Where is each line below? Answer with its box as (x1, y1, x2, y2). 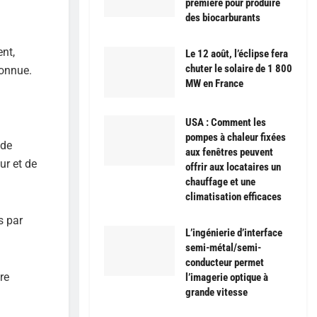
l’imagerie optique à (185, 270, 268, 284)
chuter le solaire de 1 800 (185, 62, 292, 76)
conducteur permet (185, 255, 264, 269)
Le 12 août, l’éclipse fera (185, 47, 288, 61)
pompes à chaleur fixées (185, 130, 286, 144)
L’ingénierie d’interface (185, 226, 282, 239)
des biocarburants (185, 11, 260, 25)
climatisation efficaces (185, 190, 282, 203)
